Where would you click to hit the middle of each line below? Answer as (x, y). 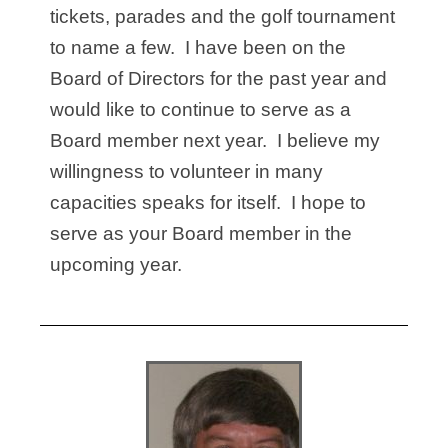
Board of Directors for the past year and (218, 79)
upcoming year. (116, 265)
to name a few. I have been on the (198, 48)
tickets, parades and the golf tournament (222, 17)
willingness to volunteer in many (186, 172)
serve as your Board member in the (201, 234)
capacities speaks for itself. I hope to (208, 203)
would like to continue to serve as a (200, 110)
